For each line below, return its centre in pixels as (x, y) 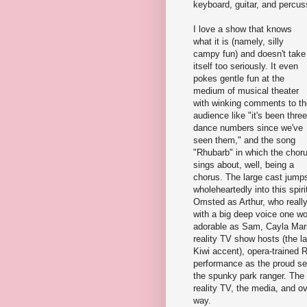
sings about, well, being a (244, 164)
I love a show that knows (243, 29)
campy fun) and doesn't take (249, 53)
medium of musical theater (246, 90)
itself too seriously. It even (246, 66)
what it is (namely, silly (238, 41)
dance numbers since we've (248, 127)
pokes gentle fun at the (239, 78)
